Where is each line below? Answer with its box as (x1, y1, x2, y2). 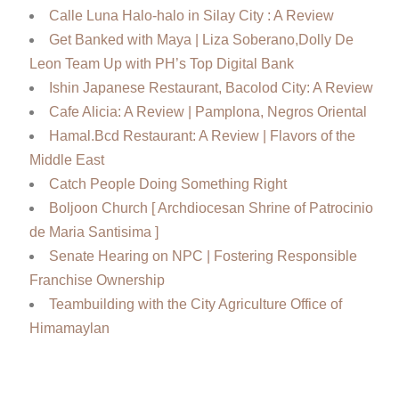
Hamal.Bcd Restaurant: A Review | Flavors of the (48, 128, 355, 144)
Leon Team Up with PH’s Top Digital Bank (28, 56, 294, 72)
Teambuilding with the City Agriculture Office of (48, 297, 342, 313)
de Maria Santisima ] (28, 224, 159, 240)
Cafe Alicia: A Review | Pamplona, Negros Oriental (48, 104, 367, 120)
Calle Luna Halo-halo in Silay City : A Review (48, 8, 334, 24)
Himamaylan (28, 321, 110, 337)
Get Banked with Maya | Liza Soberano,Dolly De (48, 32, 354, 48)
